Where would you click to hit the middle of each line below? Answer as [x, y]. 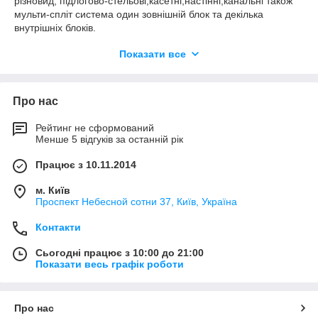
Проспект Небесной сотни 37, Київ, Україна [136, 202]
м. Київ [53, 190]
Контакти [58, 227]
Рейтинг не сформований [95, 128]
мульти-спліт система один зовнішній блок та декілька [139, 14]
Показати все [153, 54]
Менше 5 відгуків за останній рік [109, 139]
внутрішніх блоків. [55, 28]
